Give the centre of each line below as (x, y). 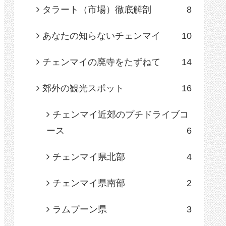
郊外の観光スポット (83, 89)
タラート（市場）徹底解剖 (97, 10)
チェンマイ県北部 (89, 157)
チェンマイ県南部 (89, 183)
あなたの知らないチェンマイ (101, 36)
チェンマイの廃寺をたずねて (101, 62)
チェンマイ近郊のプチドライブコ (121, 115)
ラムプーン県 (80, 210)
